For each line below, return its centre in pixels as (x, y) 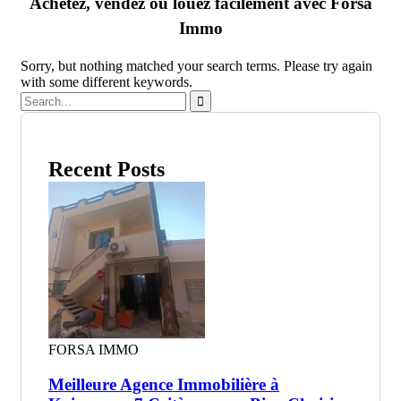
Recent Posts (107, 170)
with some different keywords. (107, 82)
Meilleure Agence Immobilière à (164, 385)
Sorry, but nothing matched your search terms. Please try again (196, 66)
